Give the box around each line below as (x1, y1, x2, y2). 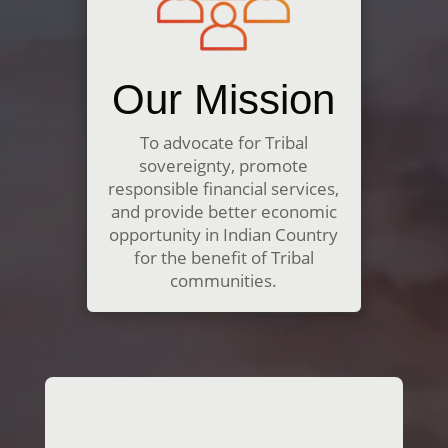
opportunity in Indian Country (109, 223, 339, 247)
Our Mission (112, 76, 336, 124)
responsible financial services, (108, 177, 340, 201)
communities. (170, 269, 278, 293)
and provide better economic (110, 200, 337, 224)
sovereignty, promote (139, 154, 309, 178)
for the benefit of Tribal (133, 246, 314, 270)
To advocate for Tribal (139, 131, 308, 155)
